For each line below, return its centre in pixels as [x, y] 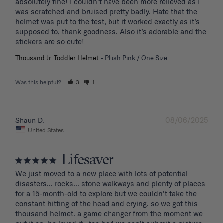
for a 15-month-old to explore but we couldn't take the [106, 193]
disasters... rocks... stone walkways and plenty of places [110, 183]
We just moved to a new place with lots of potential [102, 173]
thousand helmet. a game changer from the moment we [109, 213]
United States [46, 130]
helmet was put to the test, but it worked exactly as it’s [108, 22]
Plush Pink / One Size [136, 58]
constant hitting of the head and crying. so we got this [107, 203]
